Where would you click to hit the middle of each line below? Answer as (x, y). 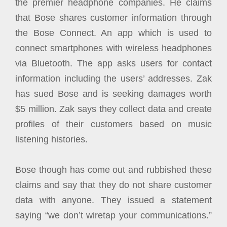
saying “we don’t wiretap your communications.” (113, 215)
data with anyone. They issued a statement (113, 200)
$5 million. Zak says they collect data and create (113, 109)
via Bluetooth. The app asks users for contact (113, 63)
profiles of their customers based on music (113, 124)
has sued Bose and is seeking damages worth (113, 94)
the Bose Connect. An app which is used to (113, 33)
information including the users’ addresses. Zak (113, 79)
